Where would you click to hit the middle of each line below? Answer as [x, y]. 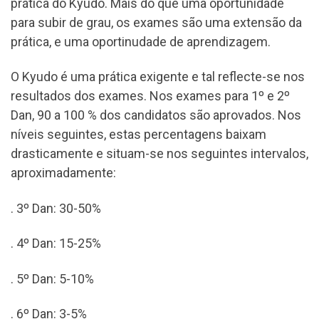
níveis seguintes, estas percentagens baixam [138, 135]
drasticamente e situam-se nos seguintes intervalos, [159, 154]
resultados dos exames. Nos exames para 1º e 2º [150, 96]
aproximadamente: [63, 173]
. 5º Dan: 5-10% [52, 278]
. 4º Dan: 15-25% [56, 244]
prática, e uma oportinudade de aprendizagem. [141, 41]
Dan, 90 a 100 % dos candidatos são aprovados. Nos [156, 115]
